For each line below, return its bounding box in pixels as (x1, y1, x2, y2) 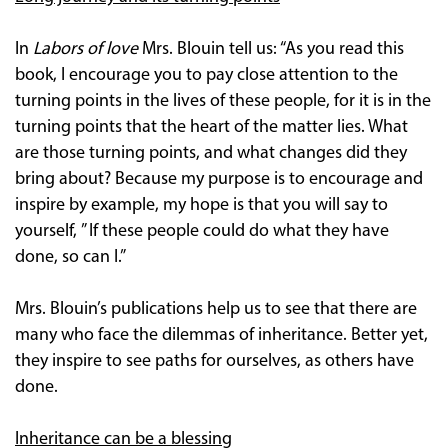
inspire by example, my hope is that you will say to (15, 195, 388, 215)
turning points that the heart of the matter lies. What (15, 117, 408, 137)
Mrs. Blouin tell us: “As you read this (138, 39, 404, 59)
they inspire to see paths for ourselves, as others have (15, 351, 414, 371)
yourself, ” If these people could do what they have (15, 221, 389, 241)
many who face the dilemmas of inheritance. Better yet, (15, 325, 428, 345)
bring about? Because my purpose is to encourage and (15, 169, 423, 189)
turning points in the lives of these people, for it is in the (15, 91, 431, 111)
